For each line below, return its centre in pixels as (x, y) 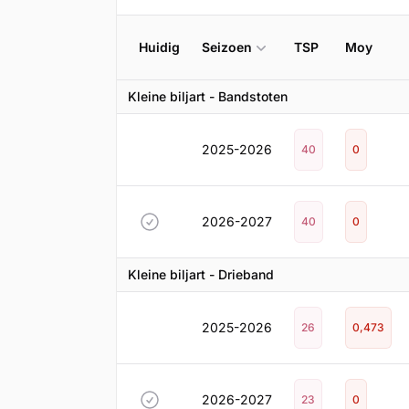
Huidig (159, 47)
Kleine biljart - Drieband (201, 274)
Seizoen (227, 47)
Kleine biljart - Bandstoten (208, 96)
